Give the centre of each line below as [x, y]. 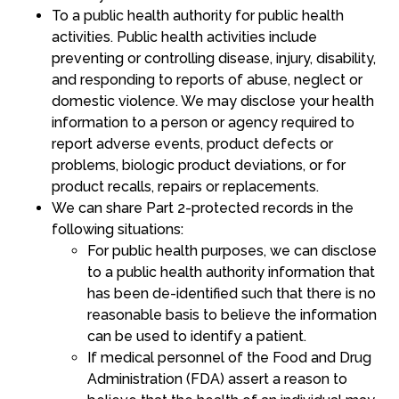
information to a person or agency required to [203, 123]
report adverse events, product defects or [192, 144]
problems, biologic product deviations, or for [198, 166]
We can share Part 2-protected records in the [202, 208]
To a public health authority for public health [197, 16]
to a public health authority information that [231, 273]
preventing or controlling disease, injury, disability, [213, 59]
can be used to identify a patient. [196, 337]
